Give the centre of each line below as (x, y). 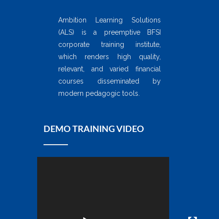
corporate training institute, (109, 45)
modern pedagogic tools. (99, 94)
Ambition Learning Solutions (109, 20)
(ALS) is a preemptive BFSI (109, 33)
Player (53, 175)
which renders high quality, (109, 57)
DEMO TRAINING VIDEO (94, 130)
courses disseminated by (109, 81)
